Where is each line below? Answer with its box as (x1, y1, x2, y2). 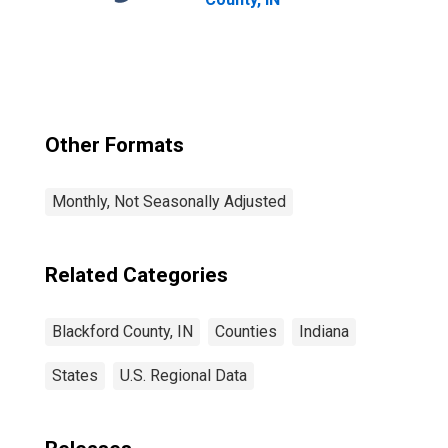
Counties (215, 322, 277, 341)
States (52, 366, 98, 385)
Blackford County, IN (52, 322, 193, 341)
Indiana (299, 322, 349, 341)
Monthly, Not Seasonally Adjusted (52, 192, 286, 211)
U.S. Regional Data (120, 366, 247, 385)
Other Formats (45, 133, 184, 157)
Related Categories (45, 263, 228, 287)
